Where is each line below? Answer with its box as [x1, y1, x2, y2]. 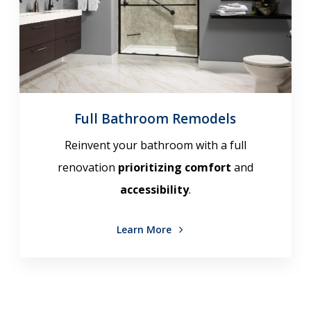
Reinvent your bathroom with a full [64, 137, 246, 153]
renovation [57, 160, 118, 176]
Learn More [117, 223, 175, 237]
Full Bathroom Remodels [74, 110, 237, 128]
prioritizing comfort [117, 160, 231, 176]
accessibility [119, 182, 189, 198]
